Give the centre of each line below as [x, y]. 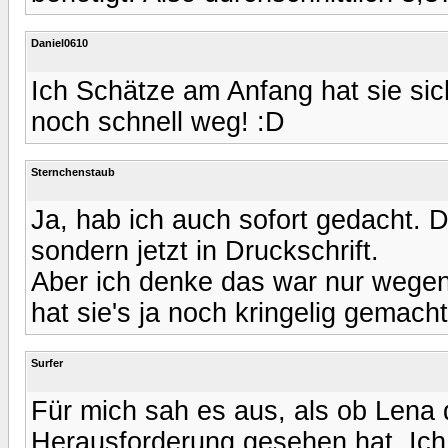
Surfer [47, 362]
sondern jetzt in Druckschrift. [205, 250]
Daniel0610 [59, 42]
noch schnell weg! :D [158, 121]
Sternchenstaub [73, 171]
